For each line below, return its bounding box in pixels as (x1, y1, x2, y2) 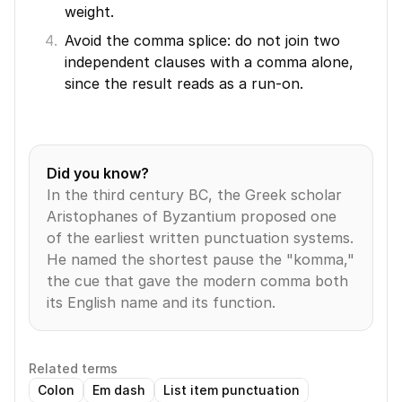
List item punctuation (163, 382, 300, 398)
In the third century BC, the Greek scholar (47, 186, 342, 204)
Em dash (92, 382, 145, 398)
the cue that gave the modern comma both (47, 272, 348, 290)
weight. (65, 3, 114, 21)
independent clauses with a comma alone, (65, 53, 354, 71)
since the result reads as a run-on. (65, 74, 303, 92)
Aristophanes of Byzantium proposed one (47, 207, 336, 225)
